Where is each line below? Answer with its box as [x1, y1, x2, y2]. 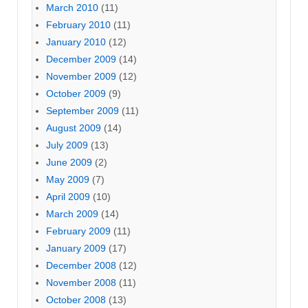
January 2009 [46, 242, 106, 254]
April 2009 [46, 190, 90, 202]
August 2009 [46, 122, 101, 133]
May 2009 [46, 173, 89, 185]
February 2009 [46, 225, 111, 236]
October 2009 [46, 87, 106, 99]
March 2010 [46, 1, 98, 13]
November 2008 [46, 276, 116, 288]
